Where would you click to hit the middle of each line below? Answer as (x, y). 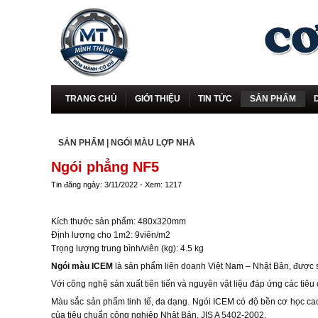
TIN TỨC (215, 99)
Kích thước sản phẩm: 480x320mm (119, 221)
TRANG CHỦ (91, 99)
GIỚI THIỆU (157, 99)
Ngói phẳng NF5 (105, 167)
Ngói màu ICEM (82, 266)
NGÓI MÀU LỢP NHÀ (153, 143)
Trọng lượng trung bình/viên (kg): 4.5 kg (127, 248)
